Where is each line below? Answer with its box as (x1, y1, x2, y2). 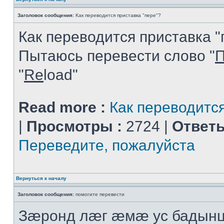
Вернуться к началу (16, 175, 66, 181)
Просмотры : (26, 118, 122, 134)
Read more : (18, 99, 105, 115)
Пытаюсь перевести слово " (18, 47, 215, 64)
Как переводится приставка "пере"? (74, 12, 161, 18)
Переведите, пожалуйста (18, 137, 195, 153)
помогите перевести (74, 191, 124, 197)
